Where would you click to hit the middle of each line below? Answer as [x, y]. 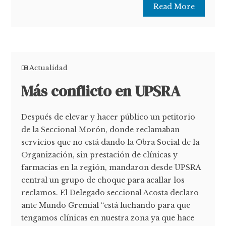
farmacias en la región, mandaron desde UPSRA [111, 168]
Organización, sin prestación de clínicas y [100, 155]
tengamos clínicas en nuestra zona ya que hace [108, 218]
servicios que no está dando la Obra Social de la [110, 143]
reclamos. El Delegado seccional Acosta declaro [110, 193]
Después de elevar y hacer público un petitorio [108, 117]
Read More [174, 7]
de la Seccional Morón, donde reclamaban [101, 130]
